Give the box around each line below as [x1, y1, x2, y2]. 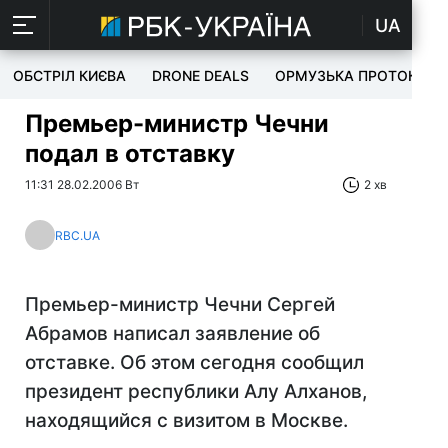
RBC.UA [55, 227, 100, 243]
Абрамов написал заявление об [25, 322, 320, 345]
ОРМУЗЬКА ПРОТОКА [275, 67, 427, 84]
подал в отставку [25, 139, 235, 168]
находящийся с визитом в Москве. [25, 409, 348, 432]
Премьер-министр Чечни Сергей [25, 293, 335, 316]
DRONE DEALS [152, 67, 249, 84]
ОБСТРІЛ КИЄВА [13, 67, 126, 84]
